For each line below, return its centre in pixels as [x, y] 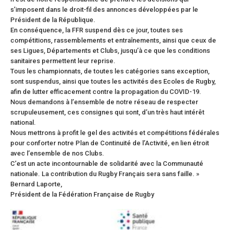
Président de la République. [53, 20]
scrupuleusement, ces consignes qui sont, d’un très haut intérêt [107, 112]
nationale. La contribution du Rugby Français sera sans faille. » [105, 174]
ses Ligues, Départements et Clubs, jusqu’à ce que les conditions [110, 50]
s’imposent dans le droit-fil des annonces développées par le [104, 9]
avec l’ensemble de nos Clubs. [57, 153]
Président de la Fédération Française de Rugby [82, 194]
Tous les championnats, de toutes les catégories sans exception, [110, 71]
